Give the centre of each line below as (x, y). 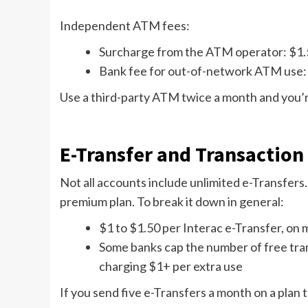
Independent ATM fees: (125, 26)
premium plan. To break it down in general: (172, 202)
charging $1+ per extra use (171, 266)
